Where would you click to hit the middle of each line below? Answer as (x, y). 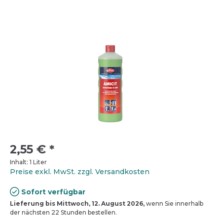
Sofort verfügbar (53, 192)
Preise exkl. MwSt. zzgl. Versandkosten (80, 172)
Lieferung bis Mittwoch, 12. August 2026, (77, 204)
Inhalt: (20, 162)
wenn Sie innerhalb (174, 204)
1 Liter (38, 162)
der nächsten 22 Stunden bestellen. (63, 213)
